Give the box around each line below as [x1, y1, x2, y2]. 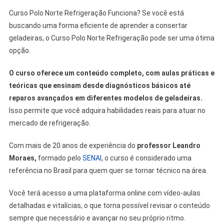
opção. [8, 46, 30, 54]
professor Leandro [136, 141, 200, 149]
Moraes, [8, 153, 36, 162]
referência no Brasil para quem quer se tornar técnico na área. [8, 166, 207, 174]
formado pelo [36, 153, 82, 162]
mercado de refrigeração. [8, 118, 90, 127]
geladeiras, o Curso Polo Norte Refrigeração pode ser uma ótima [8, 33, 214, 42]
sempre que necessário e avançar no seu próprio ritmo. [8, 213, 185, 222]
